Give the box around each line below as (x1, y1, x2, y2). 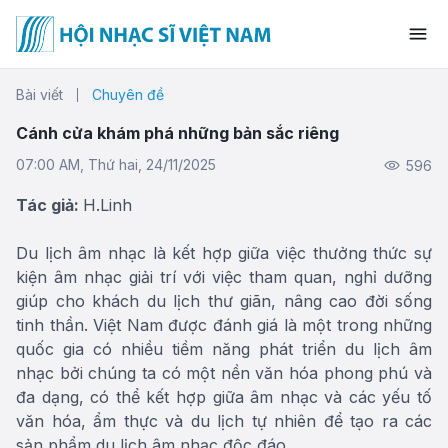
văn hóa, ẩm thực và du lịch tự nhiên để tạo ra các (16, 411, 432, 431)
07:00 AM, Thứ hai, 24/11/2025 (16, 156, 216, 173)
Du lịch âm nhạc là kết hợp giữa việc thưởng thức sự (16, 243, 432, 263)
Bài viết (16, 86, 63, 103)
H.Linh (83, 195, 132, 215)
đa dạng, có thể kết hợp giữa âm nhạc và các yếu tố (16, 387, 432, 407)
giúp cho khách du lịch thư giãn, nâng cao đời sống (16, 291, 432, 311)
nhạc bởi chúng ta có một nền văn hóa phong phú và (16, 363, 432, 383)
